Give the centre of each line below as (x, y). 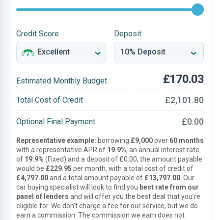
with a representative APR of (62, 150)
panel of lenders (42, 196)
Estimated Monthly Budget (62, 81)
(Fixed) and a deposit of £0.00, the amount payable (123, 159)
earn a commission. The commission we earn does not (100, 215)
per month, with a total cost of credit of (133, 168)
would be (31, 168)
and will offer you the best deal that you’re (135, 196)
